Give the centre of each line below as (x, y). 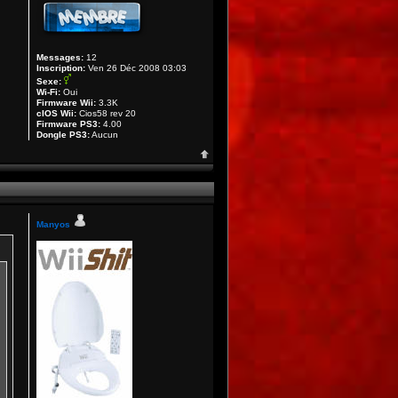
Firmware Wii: (67, 103)
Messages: (60, 57)
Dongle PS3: (64, 135)
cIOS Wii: (57, 113)
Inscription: (61, 68)
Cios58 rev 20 (107, 113)
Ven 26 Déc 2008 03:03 (136, 68)
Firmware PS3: (69, 124)
